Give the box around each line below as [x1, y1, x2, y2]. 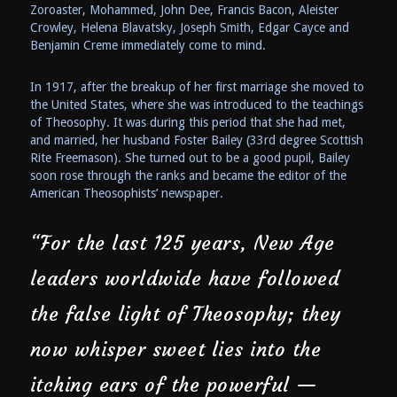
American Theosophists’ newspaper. [29, 185, 223, 200]
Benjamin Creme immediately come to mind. [29, 37, 266, 52]
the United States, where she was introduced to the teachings [29, 97, 363, 112]
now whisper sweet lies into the [29, 337, 322, 362]
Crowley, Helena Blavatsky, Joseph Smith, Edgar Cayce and [29, 19, 349, 35]
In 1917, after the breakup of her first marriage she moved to [29, 79, 364, 94]
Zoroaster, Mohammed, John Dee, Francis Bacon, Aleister [29, 2, 339, 17]
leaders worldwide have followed [29, 266, 340, 291]
